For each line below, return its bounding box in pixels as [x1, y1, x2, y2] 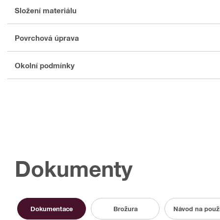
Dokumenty [15, 156, 133, 182]
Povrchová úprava [15, 33, 79, 42]
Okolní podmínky [15, 60, 75, 70]
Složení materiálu [15, 5, 77, 15]
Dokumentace [30, 204, 73, 213]
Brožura [113, 204, 137, 213]
